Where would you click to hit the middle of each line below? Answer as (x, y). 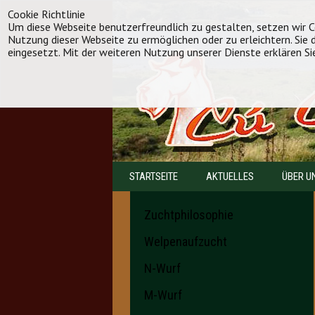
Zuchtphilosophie (189, 215)
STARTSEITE (153, 176)
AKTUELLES (230, 176)
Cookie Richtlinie (46, 14)
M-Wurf (163, 295)
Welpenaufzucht (186, 242)
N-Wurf (162, 268)
